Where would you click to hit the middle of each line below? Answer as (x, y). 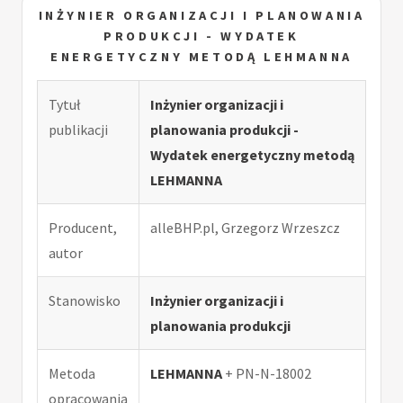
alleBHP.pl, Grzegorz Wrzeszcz (245, 228)
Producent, (83, 228)
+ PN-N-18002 (267, 374)
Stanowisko (85, 301)
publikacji (78, 130)
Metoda (72, 374)
